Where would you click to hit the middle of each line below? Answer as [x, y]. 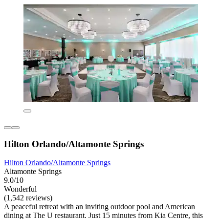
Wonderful [20, 189]
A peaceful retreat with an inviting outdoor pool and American [99, 207]
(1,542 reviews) [28, 198]
